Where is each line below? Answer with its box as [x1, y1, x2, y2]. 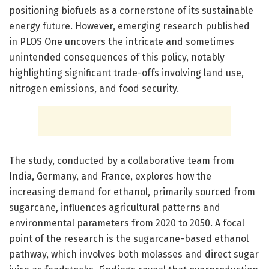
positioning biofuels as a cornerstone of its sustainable [9, 4, 253, 16]
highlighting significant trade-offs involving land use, [9, 67, 244, 79]
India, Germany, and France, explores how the [9, 170, 211, 182]
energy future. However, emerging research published [9, 20, 250, 32]
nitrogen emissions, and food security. [9, 82, 179, 94]
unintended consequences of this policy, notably [9, 51, 225, 63]
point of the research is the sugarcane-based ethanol [9, 232, 249, 244]
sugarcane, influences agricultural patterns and [9, 201, 220, 213]
